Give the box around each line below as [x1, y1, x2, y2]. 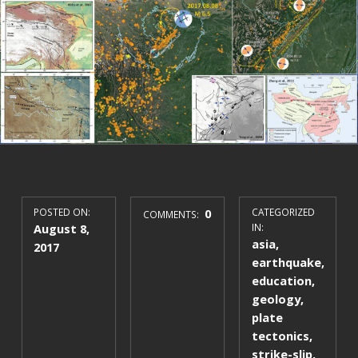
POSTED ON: [34, 205, 91, 219]
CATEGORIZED [251, 205, 315, 219]
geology [251, 291, 300, 308]
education [251, 272, 312, 289]
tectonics [251, 328, 309, 344]
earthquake [251, 254, 321, 271]
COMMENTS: [142, 208, 201, 221]
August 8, [34, 221, 90, 237]
